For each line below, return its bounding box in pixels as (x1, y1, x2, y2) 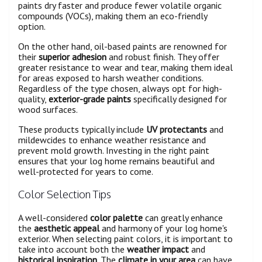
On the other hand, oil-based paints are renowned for (18, 40, 227, 52)
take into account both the (18, 243, 127, 255)
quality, (18, 92, 49, 105)
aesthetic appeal (34, 222, 99, 234)
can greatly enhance (143, 211, 223, 223)
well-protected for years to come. (18, 165, 153, 177)
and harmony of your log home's (99, 222, 227, 234)
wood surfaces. (18, 103, 78, 115)
